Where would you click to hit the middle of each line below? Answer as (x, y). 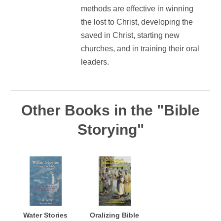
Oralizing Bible (115, 215)
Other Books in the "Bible (110, 110)
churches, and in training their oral (140, 48)
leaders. (95, 62)
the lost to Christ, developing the (137, 22)
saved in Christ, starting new (130, 35)
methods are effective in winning (137, 8)
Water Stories (46, 215)
